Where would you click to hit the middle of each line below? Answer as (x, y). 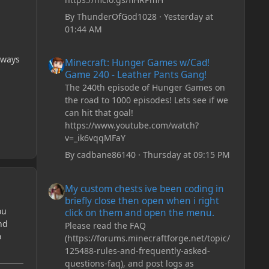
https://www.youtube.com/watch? (131, 125)
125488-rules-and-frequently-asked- (137, 250)
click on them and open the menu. (139, 213)
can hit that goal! (99, 113)
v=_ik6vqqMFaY (95, 138)
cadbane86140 (106, 155)
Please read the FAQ (105, 225)
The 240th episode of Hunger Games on (145, 88)
